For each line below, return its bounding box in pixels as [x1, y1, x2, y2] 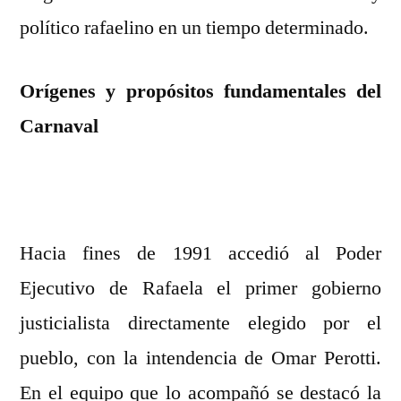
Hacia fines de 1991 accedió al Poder [20, 241, 381, 267]
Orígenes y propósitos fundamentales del [20, 79, 381, 105]
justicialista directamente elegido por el [20, 311, 381, 337]
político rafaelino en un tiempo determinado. [20, 15, 369, 41]
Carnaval [20, 114, 98, 140]
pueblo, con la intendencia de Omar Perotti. [20, 346, 381, 371]
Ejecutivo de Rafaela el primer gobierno [20, 276, 381, 302]
